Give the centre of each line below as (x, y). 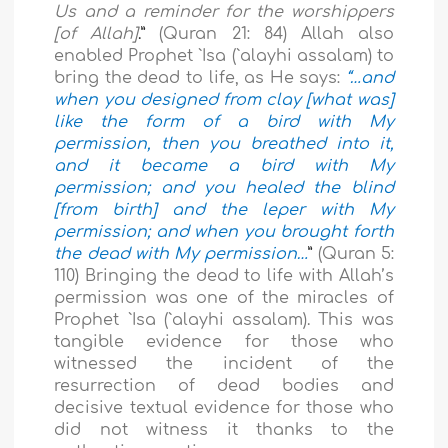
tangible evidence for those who (224, 341)
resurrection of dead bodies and (224, 385)
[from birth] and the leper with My (224, 209)
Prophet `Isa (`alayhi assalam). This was (224, 319)
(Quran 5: (355, 253)
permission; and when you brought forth (224, 231)
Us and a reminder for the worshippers (224, 11)
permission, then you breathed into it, (224, 143)
